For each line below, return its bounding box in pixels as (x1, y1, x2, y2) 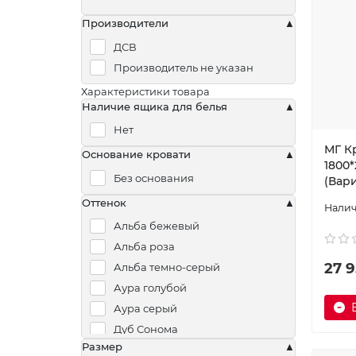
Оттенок (82, 195, 126, 209)
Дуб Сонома (113, 323, 178, 336)
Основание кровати (82, 148, 191, 161)
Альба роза (113, 240, 175, 253)
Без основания (113, 171, 194, 184)
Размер (82, 339, 122, 353)
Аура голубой (113, 281, 187, 295)
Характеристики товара (81, 84, 210, 98)
